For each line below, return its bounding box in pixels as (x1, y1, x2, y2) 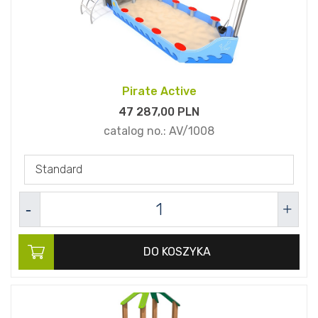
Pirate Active (121, 84, 197, 99)
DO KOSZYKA (143, 245, 211, 259)
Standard (35, 163, 82, 177)
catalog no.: (104, 124, 169, 138)
